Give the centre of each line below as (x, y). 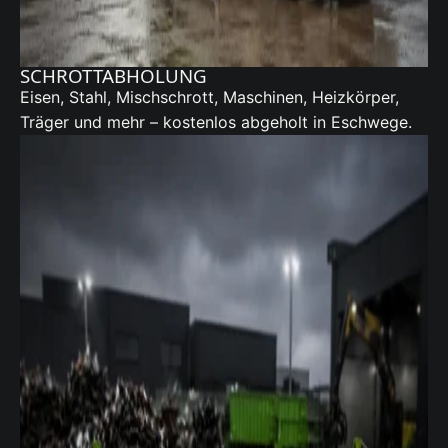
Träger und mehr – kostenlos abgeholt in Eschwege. (216, 122)
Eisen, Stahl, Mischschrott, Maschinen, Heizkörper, (209, 97)
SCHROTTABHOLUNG (114, 76)
